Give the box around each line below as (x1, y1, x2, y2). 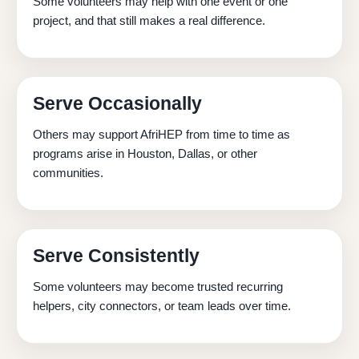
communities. (33, 166, 103, 180)
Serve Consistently (33, 245, 200, 267)
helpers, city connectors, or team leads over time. (33, 299, 291, 313)
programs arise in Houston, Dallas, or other (33, 147, 257, 161)
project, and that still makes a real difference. (33, 14, 265, 28)
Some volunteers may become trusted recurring (33, 280, 283, 294)
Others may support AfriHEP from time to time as (33, 127, 290, 142)
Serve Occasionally (33, 93, 202, 115)
